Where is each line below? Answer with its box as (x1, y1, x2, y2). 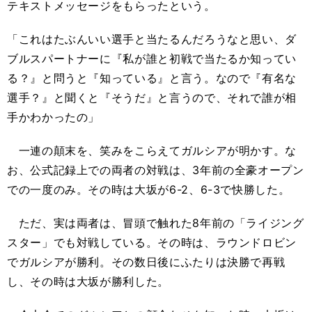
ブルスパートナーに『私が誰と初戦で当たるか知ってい (7, 52, 297, 65)
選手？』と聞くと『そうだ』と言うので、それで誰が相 (7, 91, 297, 104)
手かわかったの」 (7, 110, 100, 124)
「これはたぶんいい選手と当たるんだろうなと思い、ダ (7, 32, 297, 46)
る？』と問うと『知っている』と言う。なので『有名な (7, 71, 297, 85)
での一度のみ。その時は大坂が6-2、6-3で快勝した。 (7, 182, 290, 196)
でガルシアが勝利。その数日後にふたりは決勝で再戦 (7, 255, 286, 269)
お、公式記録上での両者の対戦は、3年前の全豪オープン (7, 163, 304, 177)
